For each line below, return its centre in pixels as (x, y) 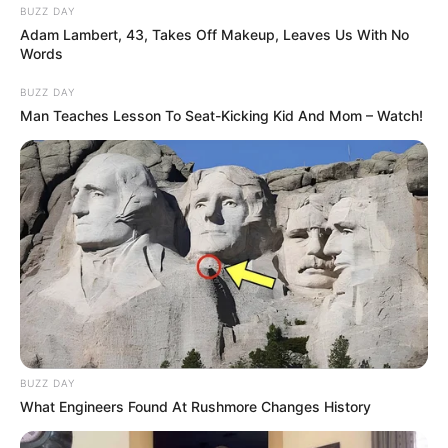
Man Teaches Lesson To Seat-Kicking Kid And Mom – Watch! (221, 115)
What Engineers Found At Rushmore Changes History (195, 407)
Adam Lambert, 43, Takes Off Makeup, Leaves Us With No (214, 34)
